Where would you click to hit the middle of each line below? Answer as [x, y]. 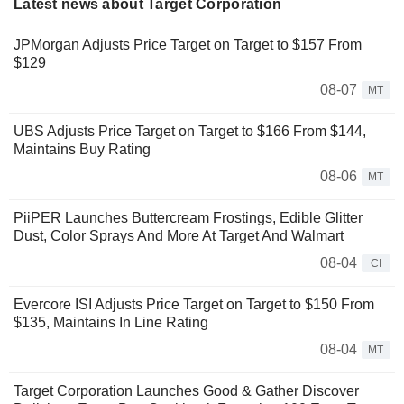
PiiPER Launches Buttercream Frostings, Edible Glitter [188, 217]
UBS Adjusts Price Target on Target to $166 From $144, [190, 131]
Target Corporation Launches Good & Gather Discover [186, 390]
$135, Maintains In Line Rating [111, 322]
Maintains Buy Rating [82, 149]
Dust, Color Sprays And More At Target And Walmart [179, 235]
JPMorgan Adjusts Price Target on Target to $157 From [188, 44]
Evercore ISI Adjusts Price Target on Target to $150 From [194, 304]
